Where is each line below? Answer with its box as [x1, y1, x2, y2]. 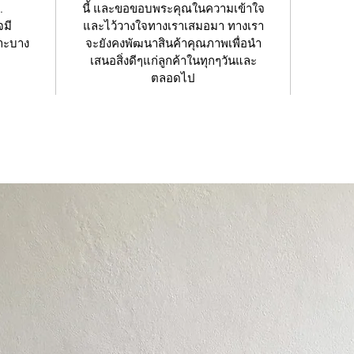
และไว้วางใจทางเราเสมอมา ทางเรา [82, 18, 264, 34]
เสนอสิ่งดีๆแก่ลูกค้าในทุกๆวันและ [89, 53, 257, 69]
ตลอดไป [151, 70, 195, 86]
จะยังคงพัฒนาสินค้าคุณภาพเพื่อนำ [85, 36, 262, 51]
